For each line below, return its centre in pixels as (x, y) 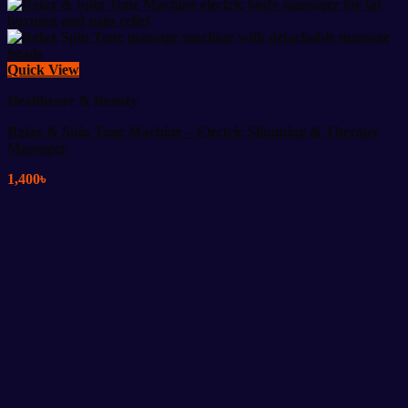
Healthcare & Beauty (72, 101)
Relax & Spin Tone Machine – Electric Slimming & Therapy (193, 132)
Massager (37, 148)
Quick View (43, 70)
